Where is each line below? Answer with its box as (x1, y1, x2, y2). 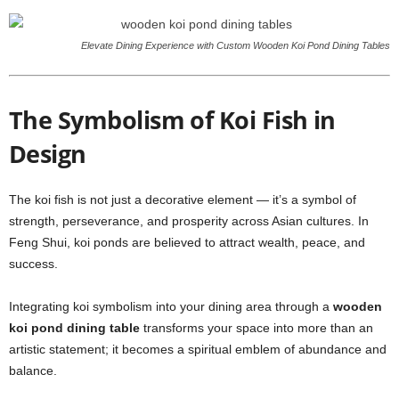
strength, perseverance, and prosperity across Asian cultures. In (9, 214, 369, 228)
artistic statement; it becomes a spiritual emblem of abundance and (9, 342, 387, 356)
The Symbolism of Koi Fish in (9, 103, 336, 136)
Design (9, 137, 86, 170)
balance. (9, 363, 57, 378)
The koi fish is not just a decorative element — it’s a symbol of (9, 192, 356, 207)
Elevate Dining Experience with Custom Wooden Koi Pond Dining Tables (81, 40, 390, 51)
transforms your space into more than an (140, 321, 373, 335)
